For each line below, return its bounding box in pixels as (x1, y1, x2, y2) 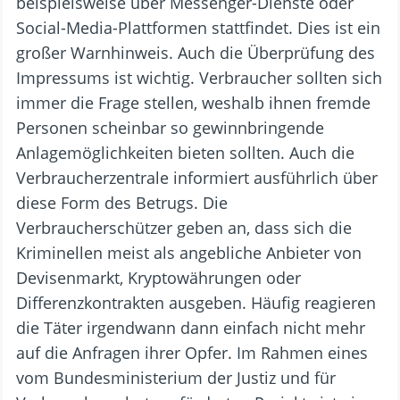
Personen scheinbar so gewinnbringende (16, 116, 324, 138)
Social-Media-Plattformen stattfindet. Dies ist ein (16, 16, 380, 38)
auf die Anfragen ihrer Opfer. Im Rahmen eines (16, 341, 368, 363)
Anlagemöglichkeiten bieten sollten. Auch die (16, 141, 354, 163)
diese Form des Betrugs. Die (16, 191, 228, 213)
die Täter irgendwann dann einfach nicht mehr (16, 316, 365, 338)
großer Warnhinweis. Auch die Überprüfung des (16, 41, 375, 63)
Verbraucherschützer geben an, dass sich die (16, 216, 352, 238)
